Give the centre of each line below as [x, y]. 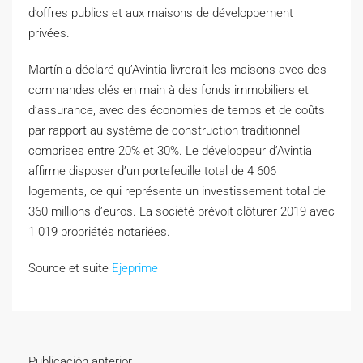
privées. [49, 33]
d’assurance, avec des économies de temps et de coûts [177, 110]
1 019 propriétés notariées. [99, 231]
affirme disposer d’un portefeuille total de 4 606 [152, 171]
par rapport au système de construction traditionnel [164, 130]
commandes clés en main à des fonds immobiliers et [169, 90]
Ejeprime [135, 268]
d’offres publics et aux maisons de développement [161, 13]
